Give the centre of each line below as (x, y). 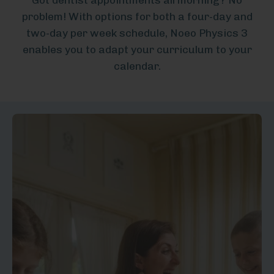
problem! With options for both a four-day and (137, 17)
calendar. (137, 66)
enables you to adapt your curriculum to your (137, 50)
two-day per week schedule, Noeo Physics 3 (137, 33)
